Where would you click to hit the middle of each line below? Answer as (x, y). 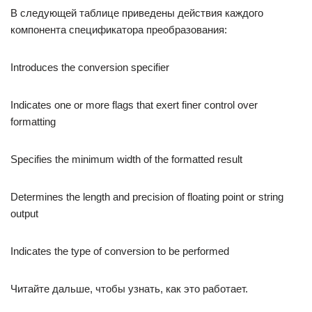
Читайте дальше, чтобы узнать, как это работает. (129, 289)
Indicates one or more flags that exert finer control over (134, 105)
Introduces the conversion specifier (90, 67)
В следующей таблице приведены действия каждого (137, 13)
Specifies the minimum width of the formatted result (126, 159)
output (24, 213)
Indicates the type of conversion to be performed (120, 251)
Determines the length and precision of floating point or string (147, 197)
